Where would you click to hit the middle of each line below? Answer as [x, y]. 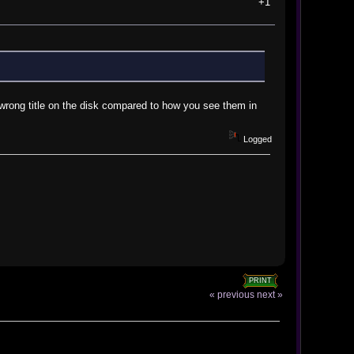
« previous [232, 294]
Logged [257, 139]
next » [270, 294]
